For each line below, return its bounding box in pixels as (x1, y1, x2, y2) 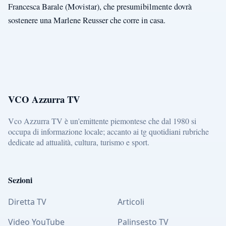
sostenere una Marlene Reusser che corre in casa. (8, 15, 168, 26)
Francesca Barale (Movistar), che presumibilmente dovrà (8, 1, 192, 13)
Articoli (118, 196, 144, 208)
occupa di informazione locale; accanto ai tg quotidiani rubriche (8, 126, 209, 137)
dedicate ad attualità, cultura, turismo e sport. (8, 136, 149, 147)
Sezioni (8, 174, 32, 186)
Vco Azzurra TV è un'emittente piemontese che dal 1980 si (8, 115, 196, 126)
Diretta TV (8, 196, 46, 208)
